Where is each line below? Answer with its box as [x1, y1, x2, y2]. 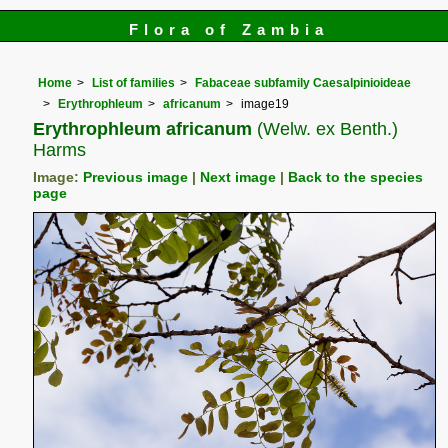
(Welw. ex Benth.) [252, 117, 399, 139]
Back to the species [288, 169, 424, 185]
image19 [241, 96, 290, 111]
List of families [92, 76, 176, 91]
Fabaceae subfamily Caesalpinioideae [195, 76, 412, 91]
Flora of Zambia [128, 21, 330, 38]
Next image [200, 169, 277, 185]
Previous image [83, 169, 189, 185]
